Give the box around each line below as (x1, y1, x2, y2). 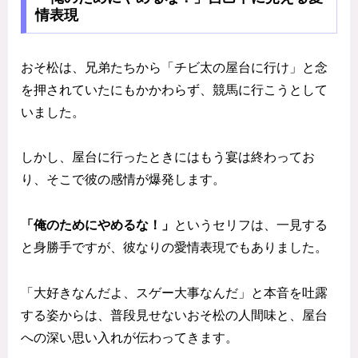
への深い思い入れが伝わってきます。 (21, 331, 238, 345)
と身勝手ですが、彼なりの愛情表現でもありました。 (21, 241, 328, 255)
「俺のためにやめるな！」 (21, 218, 174, 233)
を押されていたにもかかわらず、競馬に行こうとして (21, 82, 328, 97)
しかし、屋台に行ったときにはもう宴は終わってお (21, 150, 315, 165)
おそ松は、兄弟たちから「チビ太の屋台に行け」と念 (21, 60, 328, 74)
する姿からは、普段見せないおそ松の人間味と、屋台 (21, 308, 328, 323)
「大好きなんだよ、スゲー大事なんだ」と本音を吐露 (21, 286, 328, 300)
